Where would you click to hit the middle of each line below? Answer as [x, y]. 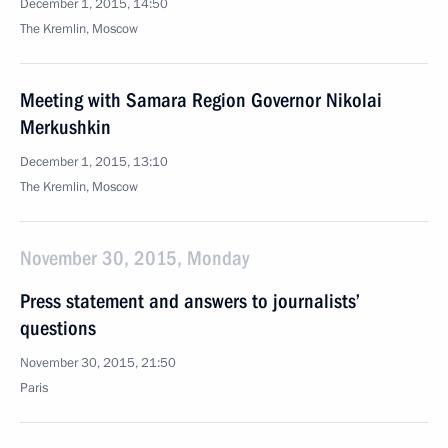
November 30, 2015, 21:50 [98, 363]
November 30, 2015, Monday [134, 258]
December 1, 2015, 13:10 [94, 162]
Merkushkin [65, 127]
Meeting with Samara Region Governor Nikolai [201, 100]
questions [58, 328]
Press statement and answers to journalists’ [190, 301]
